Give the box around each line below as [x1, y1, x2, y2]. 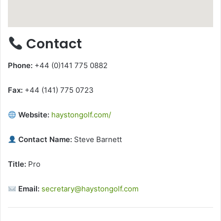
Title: [8, 159, 26, 169]
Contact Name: [16, 135, 73, 145]
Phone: [8, 61, 33, 71]
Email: [16, 184, 40, 194]
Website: [16, 110, 50, 120]
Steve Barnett [72, 135, 122, 145]
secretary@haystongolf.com [41, 184, 139, 194]
